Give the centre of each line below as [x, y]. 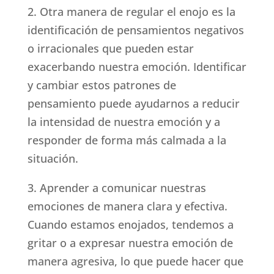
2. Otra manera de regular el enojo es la [131, 12]
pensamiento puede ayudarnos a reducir [133, 104]
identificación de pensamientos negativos [135, 30]
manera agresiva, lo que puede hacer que [135, 261]
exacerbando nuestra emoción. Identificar [137, 67]
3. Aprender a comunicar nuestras [117, 188]
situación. [53, 159]
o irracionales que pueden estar [110, 49]
